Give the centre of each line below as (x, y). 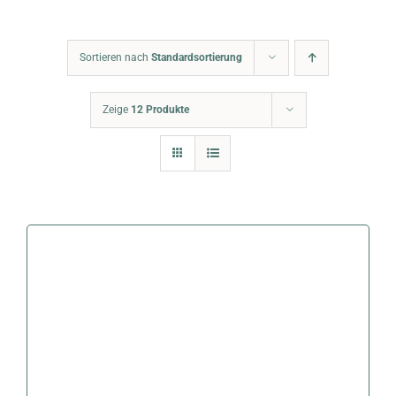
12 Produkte (160, 110)
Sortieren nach (115, 58)
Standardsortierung (197, 58)
